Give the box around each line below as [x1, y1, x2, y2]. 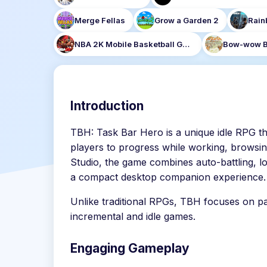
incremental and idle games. [70, 210, 195, 222]
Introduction [70, 98, 144, 113]
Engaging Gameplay [70, 241, 190, 256]
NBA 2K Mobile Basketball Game [182, 39, 190, 49]
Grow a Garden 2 [154, 15, 219, 25]
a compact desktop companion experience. [70, 171, 266, 183]
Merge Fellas [74, 15, 125, 25]
